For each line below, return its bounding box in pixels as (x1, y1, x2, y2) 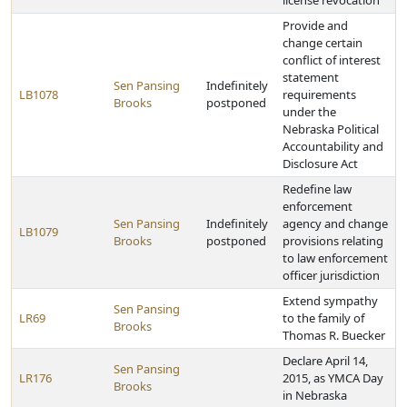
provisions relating (283, 233, 383, 249)
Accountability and (283, 138, 383, 154)
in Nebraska (283, 387, 347, 403)
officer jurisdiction (283, 267, 380, 283)
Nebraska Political (283, 121, 379, 137)
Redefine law (283, 181, 352, 197)
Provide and (283, 17, 348, 34)
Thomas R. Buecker (283, 327, 385, 343)
